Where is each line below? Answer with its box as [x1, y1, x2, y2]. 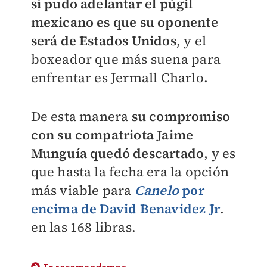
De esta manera [30, 107, 132, 125]
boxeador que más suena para [30, 50, 221, 68]
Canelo [134, 181, 179, 199]
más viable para [30, 181, 135, 199]
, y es [204, 144, 236, 162]
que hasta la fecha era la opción [30, 163, 229, 181]
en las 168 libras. [30, 218, 136, 236]
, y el [176, 32, 207, 49]
